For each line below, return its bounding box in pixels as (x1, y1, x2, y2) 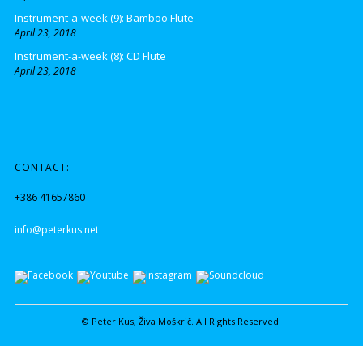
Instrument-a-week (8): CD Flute (14, 48, 166, 63)
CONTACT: (14, 160, 70, 175)
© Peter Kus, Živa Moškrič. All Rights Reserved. (82, 314, 281, 327)
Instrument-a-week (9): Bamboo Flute (14, 10, 194, 25)
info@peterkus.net (14, 223, 99, 237)
